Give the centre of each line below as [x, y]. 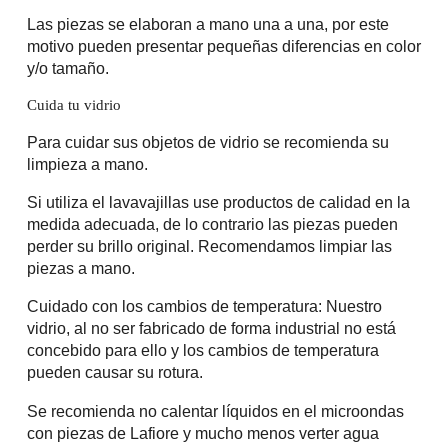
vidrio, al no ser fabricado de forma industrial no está [211, 328]
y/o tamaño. [67, 67]
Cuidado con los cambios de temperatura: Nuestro [204, 306]
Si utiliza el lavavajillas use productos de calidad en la [218, 202]
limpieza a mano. [87, 164]
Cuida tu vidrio [73, 104]
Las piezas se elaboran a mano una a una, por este [207, 23]
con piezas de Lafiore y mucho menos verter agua [202, 432]
